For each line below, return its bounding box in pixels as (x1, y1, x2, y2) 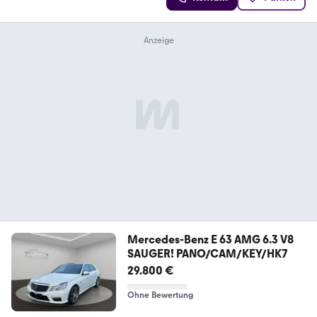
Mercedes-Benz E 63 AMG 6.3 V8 (127, 232, 294, 246)
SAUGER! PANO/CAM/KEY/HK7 (127, 246, 288, 260)
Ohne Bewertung (127, 289, 193, 300)
